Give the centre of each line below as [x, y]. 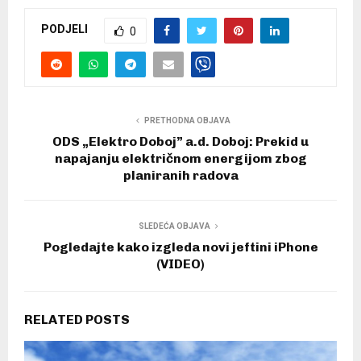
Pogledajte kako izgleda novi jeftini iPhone [180, 247]
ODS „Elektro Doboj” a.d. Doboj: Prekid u [180, 141]
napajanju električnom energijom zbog [180, 158]
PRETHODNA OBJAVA [187, 120]
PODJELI [64, 29]
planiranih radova [180, 175]
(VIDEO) [180, 263]
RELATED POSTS [77, 319]
